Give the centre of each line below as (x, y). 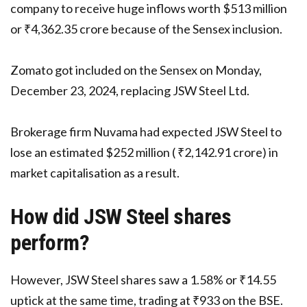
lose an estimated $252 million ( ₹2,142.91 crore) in (144, 152)
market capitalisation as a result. (95, 173)
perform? (50, 243)
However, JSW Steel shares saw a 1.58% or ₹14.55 (143, 280)
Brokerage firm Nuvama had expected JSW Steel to (146, 132)
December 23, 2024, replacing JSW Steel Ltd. (130, 91)
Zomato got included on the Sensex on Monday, (136, 70)
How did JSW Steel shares (121, 217)
